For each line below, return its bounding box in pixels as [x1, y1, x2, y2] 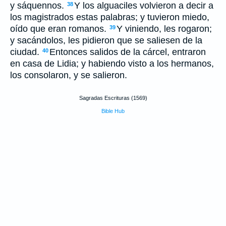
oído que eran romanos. [10, 24, 109, 34]
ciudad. [10, 47, 42, 57]
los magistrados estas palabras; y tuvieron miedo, [10, 12, 209, 22]
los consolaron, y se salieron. [10, 70, 127, 80]
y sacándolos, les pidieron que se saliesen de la [10, 35, 202, 45]
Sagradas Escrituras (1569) [79, 95, 147, 101]
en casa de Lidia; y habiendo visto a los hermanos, [10, 59, 214, 69]
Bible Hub [101, 108, 125, 114]
